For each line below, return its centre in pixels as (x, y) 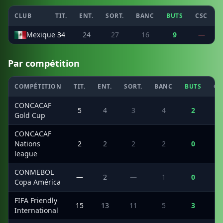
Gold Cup (30, 115)
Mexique (41, 35)
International (36, 210)
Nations (27, 144)
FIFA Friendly (36, 200)
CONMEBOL (34, 172)
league (26, 154)
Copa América (38, 182)
